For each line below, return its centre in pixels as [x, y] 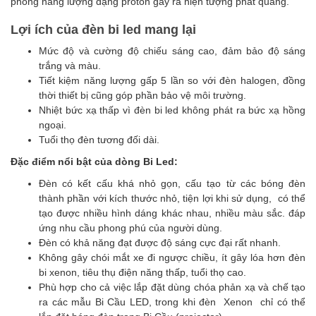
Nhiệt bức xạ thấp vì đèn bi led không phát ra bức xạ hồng [172, 110]
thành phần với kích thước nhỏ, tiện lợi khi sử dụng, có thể [172, 198]
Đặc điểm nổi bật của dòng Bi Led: [94, 162]
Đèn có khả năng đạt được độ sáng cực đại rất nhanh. [160, 243]
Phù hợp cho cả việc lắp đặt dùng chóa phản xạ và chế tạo [172, 287]
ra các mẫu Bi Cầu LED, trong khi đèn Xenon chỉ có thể [172, 302]
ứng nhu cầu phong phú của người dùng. [130, 228]
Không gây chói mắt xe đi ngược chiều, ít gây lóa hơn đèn [172, 257]
